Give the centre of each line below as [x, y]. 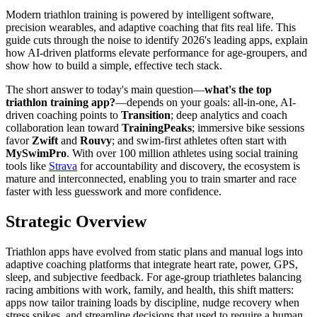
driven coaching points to [63, 115]
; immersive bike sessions [248, 128]
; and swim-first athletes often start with [199, 141]
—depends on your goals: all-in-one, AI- [206, 103]
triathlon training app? [60, 103]
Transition [146, 115]
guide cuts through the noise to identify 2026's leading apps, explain [157, 40]
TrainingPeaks [157, 128]
